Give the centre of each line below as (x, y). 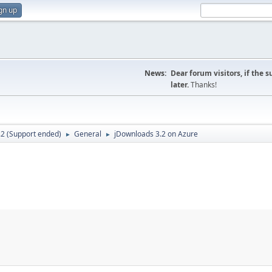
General (88, 134)
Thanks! (204, 85)
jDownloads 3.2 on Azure (156, 134)
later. (181, 85)
